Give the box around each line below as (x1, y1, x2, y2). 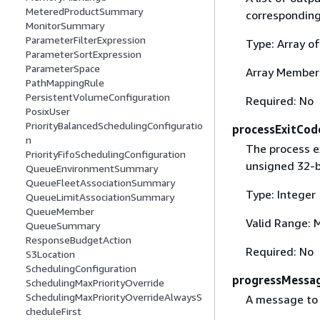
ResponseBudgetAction (26, 234, 131, 246)
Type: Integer (245, 187, 316, 201)
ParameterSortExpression (26, 48, 141, 61)
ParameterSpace (26, 62, 100, 75)
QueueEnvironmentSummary (26, 162, 158, 175)
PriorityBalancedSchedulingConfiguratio (26, 119, 203, 132)
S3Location (26, 248, 75, 261)
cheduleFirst (26, 305, 81, 318)
